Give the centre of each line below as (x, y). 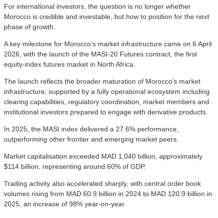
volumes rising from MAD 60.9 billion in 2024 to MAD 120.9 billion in (108, 193)
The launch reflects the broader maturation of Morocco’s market (102, 81)
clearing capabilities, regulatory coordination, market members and (107, 101)
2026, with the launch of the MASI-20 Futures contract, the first (100, 54)
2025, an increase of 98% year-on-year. (65, 204)
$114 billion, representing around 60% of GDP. (75, 166)
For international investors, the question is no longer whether (97, 6)
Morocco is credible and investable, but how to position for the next (107, 16)
